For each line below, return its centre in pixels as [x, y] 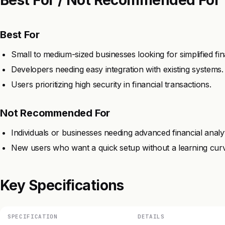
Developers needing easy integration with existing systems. [117, 69]
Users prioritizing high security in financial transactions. [111, 84]
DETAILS [151, 216]
